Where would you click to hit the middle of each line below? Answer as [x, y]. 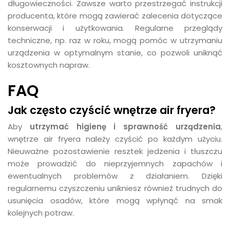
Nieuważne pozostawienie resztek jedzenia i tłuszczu [115, 151]
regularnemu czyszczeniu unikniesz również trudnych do [115, 188]
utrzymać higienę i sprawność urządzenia [125, 127]
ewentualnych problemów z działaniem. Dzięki [115, 176]
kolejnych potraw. [41, 213]
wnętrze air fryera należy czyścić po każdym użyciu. [115, 139]
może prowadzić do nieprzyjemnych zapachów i [115, 164]
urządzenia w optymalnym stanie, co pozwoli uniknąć [115, 53]
